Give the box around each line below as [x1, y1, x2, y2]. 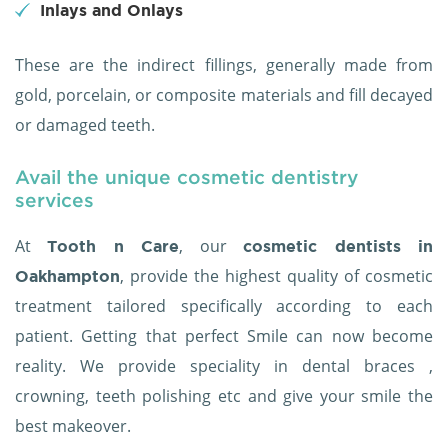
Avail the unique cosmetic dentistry [15, 166, 358, 188]
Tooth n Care [47, 237, 180, 256]
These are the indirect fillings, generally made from [15, 54, 433, 77]
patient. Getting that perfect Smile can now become [15, 325, 433, 348]
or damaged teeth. [15, 114, 159, 137]
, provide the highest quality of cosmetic [120, 265, 433, 288]
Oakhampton [15, 267, 120, 286]
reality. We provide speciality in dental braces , [15, 355, 433, 378]
